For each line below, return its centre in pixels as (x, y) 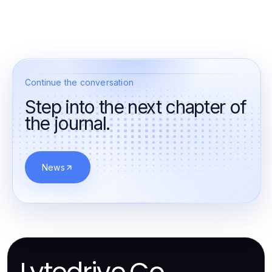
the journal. (67, 123)
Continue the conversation (79, 82)
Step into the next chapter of (136, 107)
